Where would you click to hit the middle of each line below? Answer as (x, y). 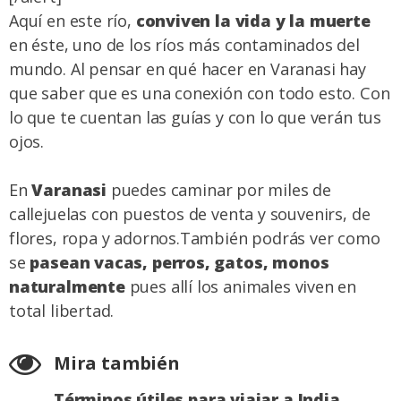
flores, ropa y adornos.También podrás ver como (195, 239)
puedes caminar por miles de (219, 190)
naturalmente (67, 287)
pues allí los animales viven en (241, 287)
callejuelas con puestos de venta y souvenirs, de (190, 214)
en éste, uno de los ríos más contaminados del (184, 44)
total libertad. (62, 311)
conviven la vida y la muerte (253, 20)
